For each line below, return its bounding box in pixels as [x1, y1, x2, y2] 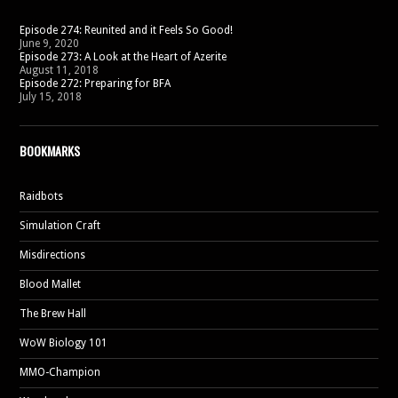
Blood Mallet [20, 278, 81, 291]
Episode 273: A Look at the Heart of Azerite [20, 51, 227, 63]
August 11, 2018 [20, 64, 99, 76]
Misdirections [20, 249, 85, 261]
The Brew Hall [20, 307, 86, 320]
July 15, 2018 [20, 91, 82, 103]
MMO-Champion [20, 366, 100, 378]
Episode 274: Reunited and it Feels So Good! [20, 24, 233, 36]
